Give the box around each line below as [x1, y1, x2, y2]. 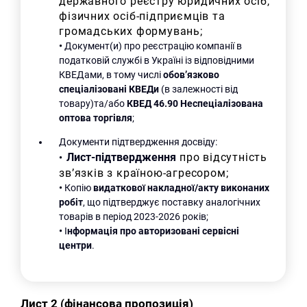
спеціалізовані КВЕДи [59, 84, 162, 95]
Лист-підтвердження [66, 151, 177, 164]
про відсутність [176, 151, 267, 164]
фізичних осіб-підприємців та [59, 10, 225, 23]
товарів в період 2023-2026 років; [59, 211, 209, 223]
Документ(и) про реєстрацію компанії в [62, 40, 243, 52]
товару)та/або [59, 98, 125, 110]
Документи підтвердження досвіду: [59, 136, 218, 148]
